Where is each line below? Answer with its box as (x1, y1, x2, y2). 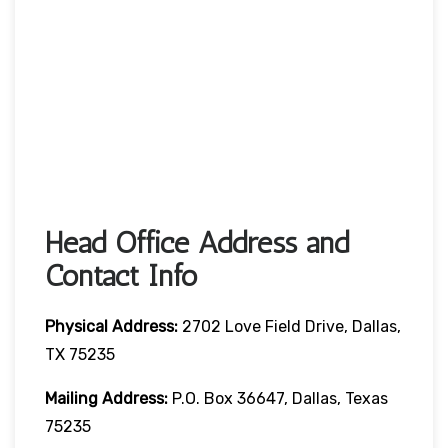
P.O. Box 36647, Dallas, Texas (168, 388, 388, 408)
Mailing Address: (45, 388, 168, 408)
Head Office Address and (45, 224, 349, 261)
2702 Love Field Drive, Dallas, (178, 316, 401, 336)
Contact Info (45, 257, 198, 294)
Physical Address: (45, 316, 178, 336)
